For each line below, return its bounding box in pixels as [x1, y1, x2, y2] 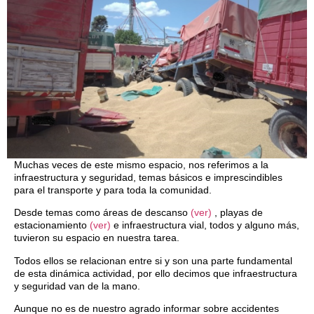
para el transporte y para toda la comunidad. [14, 184, 212, 196]
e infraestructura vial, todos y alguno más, [111, 219, 299, 231]
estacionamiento [14, 219, 90, 231]
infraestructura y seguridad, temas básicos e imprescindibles [14, 172, 282, 184]
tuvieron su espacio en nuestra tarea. [14, 232, 179, 244]
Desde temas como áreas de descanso [14, 207, 191, 219]
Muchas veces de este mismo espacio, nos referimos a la [14, 159, 268, 171]
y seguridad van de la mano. [14, 280, 140, 292]
